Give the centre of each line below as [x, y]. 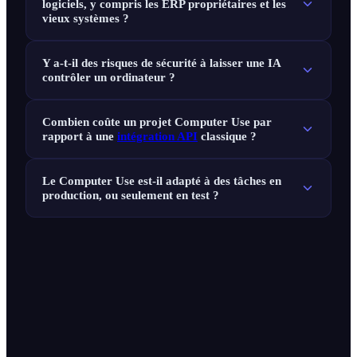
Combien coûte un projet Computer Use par [157, 122]
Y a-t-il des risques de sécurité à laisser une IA [161, 63]
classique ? [227, 136]
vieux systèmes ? [86, 18]
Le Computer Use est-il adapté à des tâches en [162, 181]
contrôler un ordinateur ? [109, 77]
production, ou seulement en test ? [131, 195]
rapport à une [80, 136]
